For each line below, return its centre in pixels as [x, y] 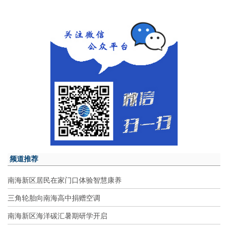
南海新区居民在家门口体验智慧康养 [65, 180]
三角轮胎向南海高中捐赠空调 [54, 198]
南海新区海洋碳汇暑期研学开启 [58, 216]
